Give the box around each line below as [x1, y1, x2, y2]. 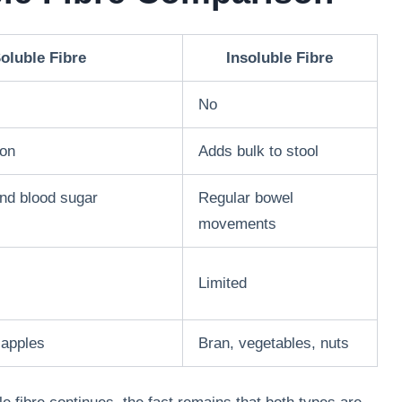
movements [197, 214, 276, 232]
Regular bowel [197, 188, 293, 206]
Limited [197, 274, 247, 292]
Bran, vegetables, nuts [197, 334, 349, 352]
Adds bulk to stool [197, 142, 319, 160]
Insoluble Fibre [226, 48, 333, 66]
